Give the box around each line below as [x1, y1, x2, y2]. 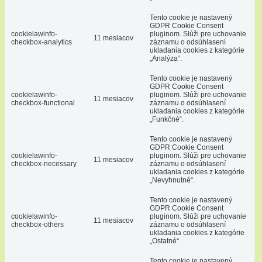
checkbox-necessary [11, 159, 77, 168]
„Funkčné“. [150, 115, 184, 123]
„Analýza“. [150, 54, 182, 63]
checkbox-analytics [11, 37, 72, 46]
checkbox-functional [11, 98, 75, 107]
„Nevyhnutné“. [150, 175, 195, 184]
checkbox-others [11, 220, 64, 229]
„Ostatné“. [150, 236, 181, 245]
